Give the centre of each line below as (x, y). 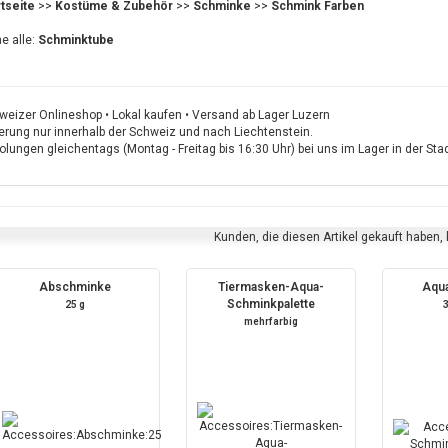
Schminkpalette (270, 304)
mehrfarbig (270, 322)
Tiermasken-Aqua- (270, 287)
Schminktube (75, 40)
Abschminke (75, 287)
